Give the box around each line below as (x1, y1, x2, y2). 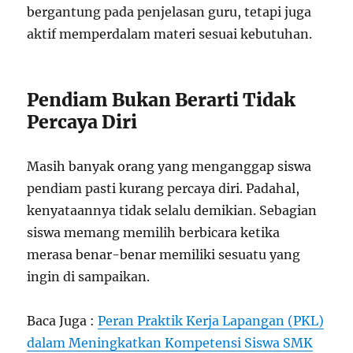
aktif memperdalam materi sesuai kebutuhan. (27, 25, 313, 42)
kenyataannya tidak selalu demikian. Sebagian (27, 202, 318, 218)
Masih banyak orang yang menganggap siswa (27, 158, 312, 174)
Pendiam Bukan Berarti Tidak (27, 87, 296, 111)
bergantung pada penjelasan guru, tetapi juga (27, 3, 312, 20)
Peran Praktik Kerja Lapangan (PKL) (98, 312, 325, 329)
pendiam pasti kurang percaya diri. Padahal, (27, 180, 300, 196)
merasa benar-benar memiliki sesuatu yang (27, 246, 301, 262)
